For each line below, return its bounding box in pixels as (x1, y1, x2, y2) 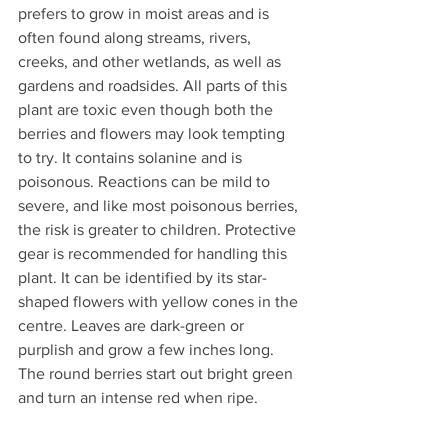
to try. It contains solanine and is (18, 148, 246, 166)
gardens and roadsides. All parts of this (18, 76, 291, 94)
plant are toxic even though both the (18, 100, 277, 118)
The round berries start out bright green (18, 364, 297, 382)
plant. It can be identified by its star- (18, 268, 267, 286)
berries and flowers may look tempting (18, 124, 289, 142)
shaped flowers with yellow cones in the (18, 292, 302, 310)
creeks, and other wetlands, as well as (18, 52, 285, 70)
